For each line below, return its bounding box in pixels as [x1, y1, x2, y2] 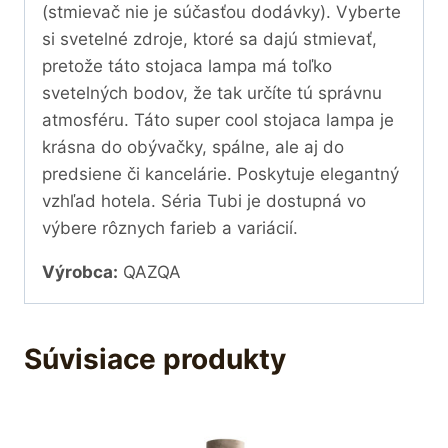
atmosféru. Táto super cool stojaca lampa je [42, 110, 394, 131]
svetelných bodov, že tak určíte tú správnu [42, 83, 382, 104]
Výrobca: [42, 262, 118, 283]
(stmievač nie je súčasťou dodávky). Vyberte [42, 2, 401, 23]
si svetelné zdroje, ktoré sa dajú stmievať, [42, 29, 377, 50]
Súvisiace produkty [24, 342, 286, 377]
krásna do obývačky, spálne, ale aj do [42, 137, 344, 158]
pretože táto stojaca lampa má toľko [42, 56, 332, 77]
